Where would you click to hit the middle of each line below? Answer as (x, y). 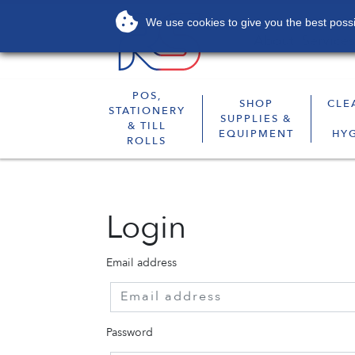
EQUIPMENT (256, 134)
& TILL (147, 126)
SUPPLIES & (256, 119)
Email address (142, 263)
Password (130, 333)
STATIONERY (147, 111)
